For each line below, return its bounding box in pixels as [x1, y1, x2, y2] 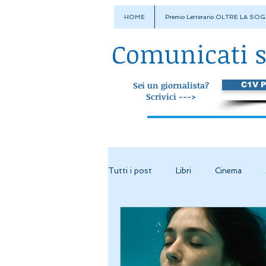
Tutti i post [108, 166, 152, 175]
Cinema [215, 166, 242, 175]
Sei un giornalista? [133, 80, 209, 91]
